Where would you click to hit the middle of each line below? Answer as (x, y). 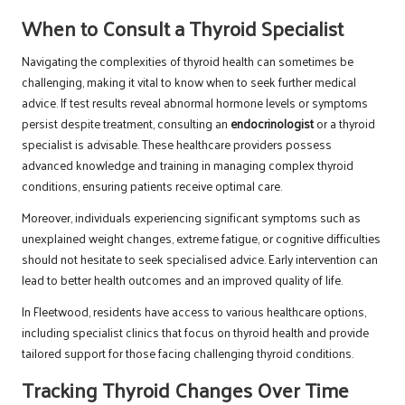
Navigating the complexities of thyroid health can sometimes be (188, 61)
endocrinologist (272, 124)
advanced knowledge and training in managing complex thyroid (188, 165)
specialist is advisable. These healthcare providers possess (177, 145)
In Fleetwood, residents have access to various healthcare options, (194, 312)
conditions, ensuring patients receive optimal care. (152, 186)
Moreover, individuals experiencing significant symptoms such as (191, 218)
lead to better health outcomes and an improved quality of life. (182, 280)
